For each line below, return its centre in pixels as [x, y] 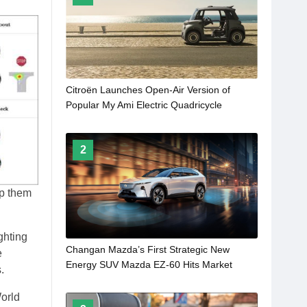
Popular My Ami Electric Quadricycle [144, 105]
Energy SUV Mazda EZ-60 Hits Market [149, 265]
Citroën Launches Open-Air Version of [148, 90]
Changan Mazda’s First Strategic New [148, 250]
